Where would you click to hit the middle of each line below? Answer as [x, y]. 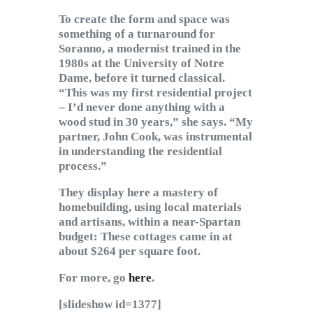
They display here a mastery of [138, 193]
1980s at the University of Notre [141, 64]
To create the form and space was [144, 20]
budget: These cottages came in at [146, 237]
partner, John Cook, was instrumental [155, 137]
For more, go [94, 278]
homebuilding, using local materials [150, 208]
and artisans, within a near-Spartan [150, 222]
